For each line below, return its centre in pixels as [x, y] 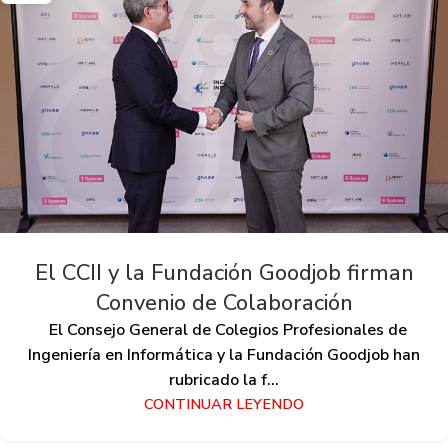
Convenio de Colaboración [224, 303]
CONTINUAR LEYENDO [224, 404]
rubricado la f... [224, 380]
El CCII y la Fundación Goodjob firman [224, 273]
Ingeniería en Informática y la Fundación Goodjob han [224, 355]
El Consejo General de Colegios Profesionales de [224, 330]
